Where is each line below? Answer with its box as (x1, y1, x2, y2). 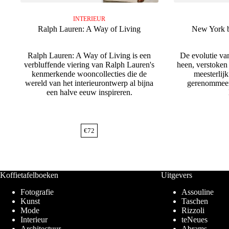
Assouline (181, 188, 214, 197)
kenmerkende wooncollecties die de (32, 70, 147, 79)
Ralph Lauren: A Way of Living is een (28, 51, 151, 60)
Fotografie (20, 188, 54, 197)
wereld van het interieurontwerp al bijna (25, 79, 154, 88)
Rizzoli (181, 206, 204, 215)
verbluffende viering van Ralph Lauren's (24, 60, 155, 70)
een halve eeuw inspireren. (46, 88, 132, 97)
